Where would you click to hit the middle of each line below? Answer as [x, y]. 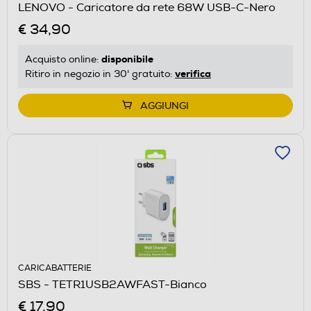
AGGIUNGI [165, 106]
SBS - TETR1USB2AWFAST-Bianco [112, 284]
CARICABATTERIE [55, 268]
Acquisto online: [63, 59]
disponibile [127, 59]
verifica [193, 73]
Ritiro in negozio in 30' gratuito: [100, 74]
